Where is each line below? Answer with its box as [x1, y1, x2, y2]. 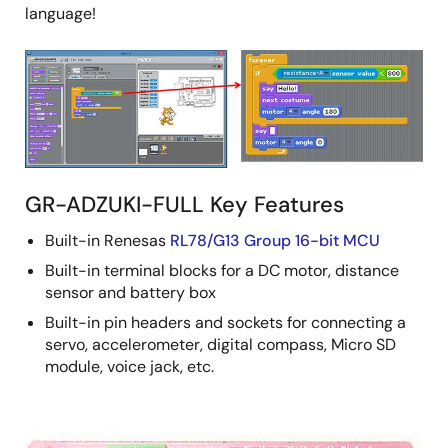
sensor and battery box [45, 281, 216, 303]
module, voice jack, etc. [45, 355, 214, 377]
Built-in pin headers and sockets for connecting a [45, 311, 406, 333]
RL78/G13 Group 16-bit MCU [170, 229, 380, 251]
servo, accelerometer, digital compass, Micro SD [45, 333, 396, 355]
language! [25, 3, 96, 24]
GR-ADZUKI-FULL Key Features [25, 189, 344, 219]
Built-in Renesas [45, 229, 170, 251]
